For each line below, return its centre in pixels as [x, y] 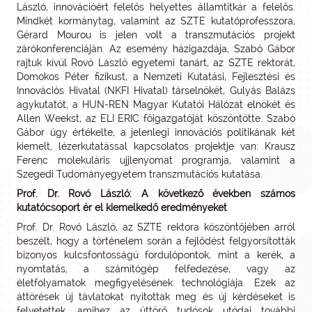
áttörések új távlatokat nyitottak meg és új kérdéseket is [156, 297]
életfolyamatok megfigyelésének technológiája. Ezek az [156, 283]
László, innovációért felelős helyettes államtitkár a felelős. [156, 7]
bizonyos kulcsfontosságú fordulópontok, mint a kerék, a [156, 255]
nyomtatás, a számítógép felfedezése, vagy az [156, 269]
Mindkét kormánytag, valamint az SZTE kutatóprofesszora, [156, 21]
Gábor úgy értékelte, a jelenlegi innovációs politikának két [156, 132]
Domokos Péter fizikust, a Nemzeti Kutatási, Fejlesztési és [156, 77]
